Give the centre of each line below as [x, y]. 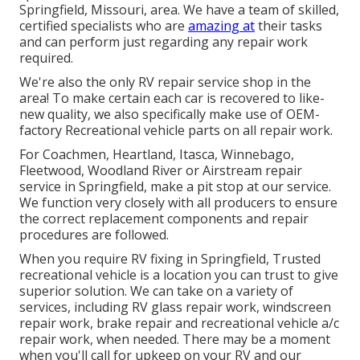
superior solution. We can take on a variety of [156, 290]
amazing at [221, 25]
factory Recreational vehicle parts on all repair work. [176, 130]
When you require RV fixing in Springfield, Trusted [170, 258]
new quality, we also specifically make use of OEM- [170, 114]
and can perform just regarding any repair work [164, 41]
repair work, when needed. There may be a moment [175, 339]
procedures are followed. [94, 234]
